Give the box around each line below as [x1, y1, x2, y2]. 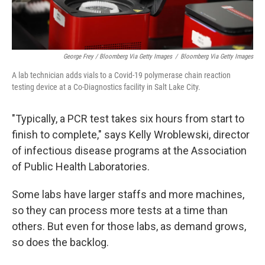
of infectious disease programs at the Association [12, 144, 247, 157]
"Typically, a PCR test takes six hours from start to [12, 112, 244, 125]
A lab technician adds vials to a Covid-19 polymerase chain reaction [12, 70, 231, 80]
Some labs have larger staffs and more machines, [12, 188, 244, 201]
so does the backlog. [12, 235, 109, 248]
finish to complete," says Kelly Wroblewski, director [12, 128, 250, 141]
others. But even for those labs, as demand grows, [12, 219, 246, 232]
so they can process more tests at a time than [12, 203, 228, 216]
